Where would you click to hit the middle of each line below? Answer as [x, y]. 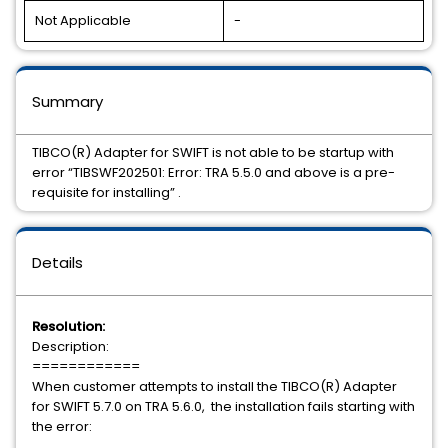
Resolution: [68, 326]
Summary [67, 101]
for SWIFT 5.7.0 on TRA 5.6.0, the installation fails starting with [223, 406]
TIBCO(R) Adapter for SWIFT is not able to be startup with [213, 152]
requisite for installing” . [106, 192]
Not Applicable [83, 20]
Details [57, 262]
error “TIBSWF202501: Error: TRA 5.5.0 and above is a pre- [213, 172]
